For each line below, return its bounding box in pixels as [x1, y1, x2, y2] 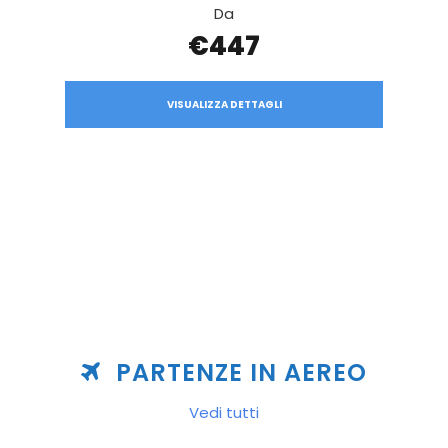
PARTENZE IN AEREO [116, 355, 367, 389]
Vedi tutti [189, 401, 259, 423]
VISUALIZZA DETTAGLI [166, 97, 282, 113]
